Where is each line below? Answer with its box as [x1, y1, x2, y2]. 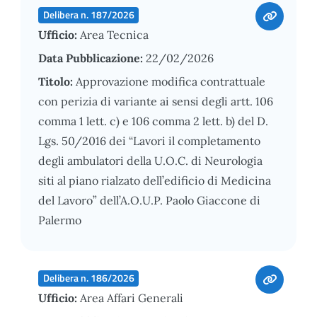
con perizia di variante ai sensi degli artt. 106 [38, 93, 273, 108]
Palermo [38, 212, 81, 227]
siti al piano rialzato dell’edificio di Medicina [38, 173, 271, 188]
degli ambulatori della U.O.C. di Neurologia [38, 153, 263, 168]
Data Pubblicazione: [38, 50, 146, 65]
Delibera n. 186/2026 [42, 270, 134, 285]
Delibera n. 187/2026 [42, 7, 134, 22]
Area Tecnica [80, 27, 149, 42]
